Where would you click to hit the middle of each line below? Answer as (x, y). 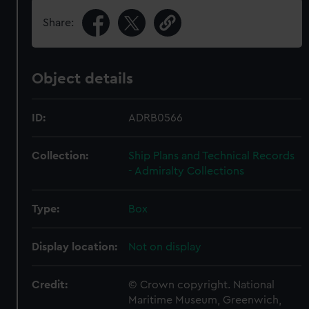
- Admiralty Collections (187, 171)
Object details (83, 79)
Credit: (50, 285)
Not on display (165, 247)
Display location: (75, 247)
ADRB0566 (156, 118)
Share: (59, 23)
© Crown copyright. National (202, 285)
